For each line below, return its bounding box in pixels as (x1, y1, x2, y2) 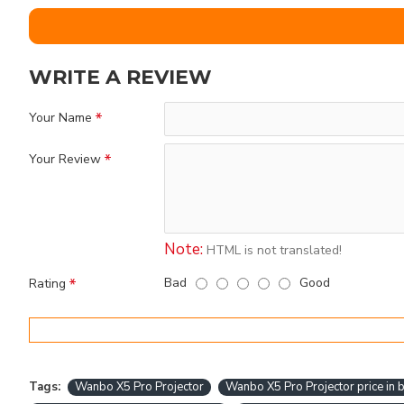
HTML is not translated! (203, 242, 342, 259)
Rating (29, 275, 66, 292)
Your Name (29, 109, 92, 126)
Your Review (29, 151, 101, 168)
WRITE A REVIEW (29, 65, 212, 89)
